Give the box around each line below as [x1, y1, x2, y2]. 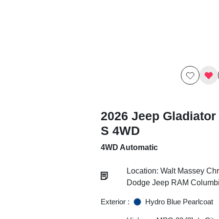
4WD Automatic [100, 143, 158, 152]
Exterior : [100, 197, 130, 206]
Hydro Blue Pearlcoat [145, 197, 213, 206]
